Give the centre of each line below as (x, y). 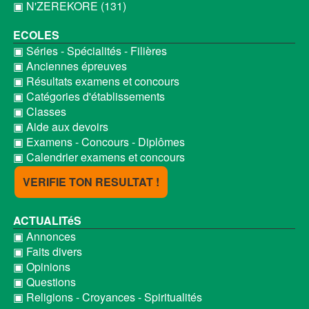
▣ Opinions (41, 267)
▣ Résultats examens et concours (96, 81)
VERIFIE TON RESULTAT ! (91, 182)
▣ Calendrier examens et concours (99, 157)
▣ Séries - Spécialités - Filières (90, 51)
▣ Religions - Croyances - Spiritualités (107, 297)
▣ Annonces (44, 236)
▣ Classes (39, 111)
